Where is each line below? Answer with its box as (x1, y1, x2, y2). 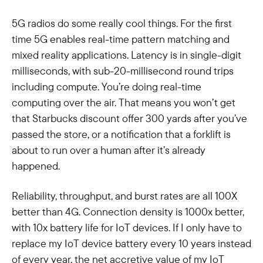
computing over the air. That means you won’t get (12, 96, 235, 109)
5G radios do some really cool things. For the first (12, 16, 232, 30)
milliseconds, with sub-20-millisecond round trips (12, 64, 234, 77)
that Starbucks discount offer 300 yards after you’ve (12, 112, 247, 125)
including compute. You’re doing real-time (12, 80, 201, 93)
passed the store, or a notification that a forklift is (12, 127, 231, 141)
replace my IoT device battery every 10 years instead (12, 237, 251, 250)
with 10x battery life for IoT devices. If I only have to (12, 221, 242, 234)
